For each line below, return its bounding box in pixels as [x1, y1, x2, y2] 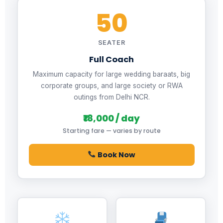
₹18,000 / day [83, 111, 140, 124]
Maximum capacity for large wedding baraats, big [33, 70, 190, 78]
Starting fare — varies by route [62, 126, 161, 135]
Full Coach [89, 53, 134, 65]
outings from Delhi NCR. [73, 93, 150, 101]
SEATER [98, 38, 125, 46]
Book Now [96, 149, 135, 160]
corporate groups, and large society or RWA [40, 81, 183, 90]
